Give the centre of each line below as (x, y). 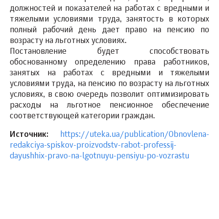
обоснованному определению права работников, (109, 63)
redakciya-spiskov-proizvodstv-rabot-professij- (93, 146)
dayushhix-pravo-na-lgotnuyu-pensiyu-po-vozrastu (99, 157)
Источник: (35, 135)
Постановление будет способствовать (109, 52)
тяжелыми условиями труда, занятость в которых (109, 20)
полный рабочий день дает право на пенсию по (109, 31)
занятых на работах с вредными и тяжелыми (109, 74)
